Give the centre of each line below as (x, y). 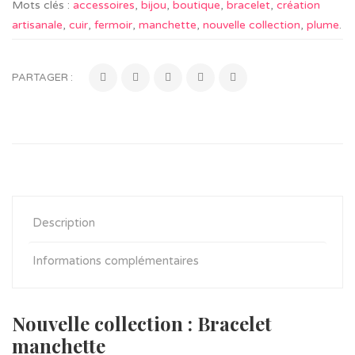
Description (64, 223)
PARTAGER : (42, 78)
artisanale (37, 25)
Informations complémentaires (116, 261)
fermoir (113, 25)
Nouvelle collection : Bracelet (142, 323)
